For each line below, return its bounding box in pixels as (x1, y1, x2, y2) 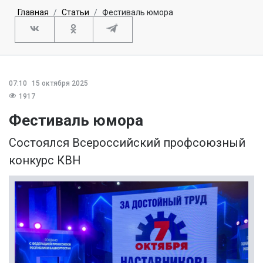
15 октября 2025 (30, 79, 88, 87)
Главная (18, 7, 49, 17)
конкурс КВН (9, 153, 81, 167)
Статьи (62, 7, 89, 17)
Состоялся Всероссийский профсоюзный (9, 135, 245, 150)
